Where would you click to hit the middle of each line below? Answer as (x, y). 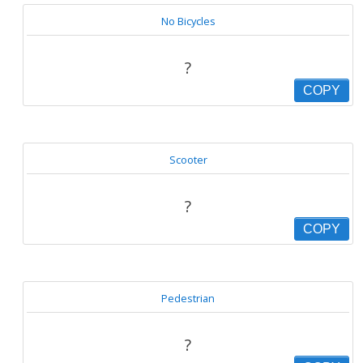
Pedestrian (188, 298)
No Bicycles (188, 21)
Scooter (188, 160)
